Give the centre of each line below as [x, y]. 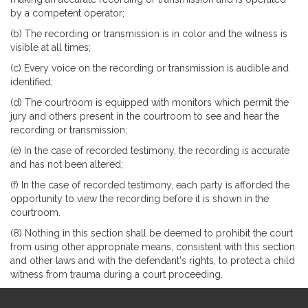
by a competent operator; [67, 13]
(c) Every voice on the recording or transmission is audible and [150, 68]
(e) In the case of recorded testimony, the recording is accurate [150, 150]
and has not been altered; [67, 164]
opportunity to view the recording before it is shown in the [140, 198]
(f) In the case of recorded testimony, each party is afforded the [150, 185]
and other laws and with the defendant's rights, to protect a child [153, 260]
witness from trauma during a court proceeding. [117, 274]
